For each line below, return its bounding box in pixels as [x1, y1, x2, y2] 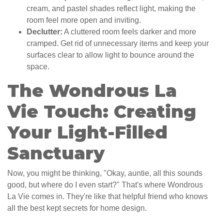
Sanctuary [7, 142, 105, 164]
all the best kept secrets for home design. [7, 204, 147, 213]
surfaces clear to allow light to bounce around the [27, 51, 194, 60]
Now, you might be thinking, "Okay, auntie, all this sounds [7, 169, 202, 178]
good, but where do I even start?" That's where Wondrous [7, 181, 203, 189]
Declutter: [27, 28, 62, 36]
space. [27, 62, 49, 71]
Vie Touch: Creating [7, 101, 196, 123]
